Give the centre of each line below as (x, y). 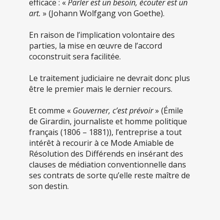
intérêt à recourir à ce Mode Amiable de (101, 143)
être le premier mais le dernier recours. (101, 89)
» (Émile (168, 111)
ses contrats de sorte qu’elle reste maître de (110, 176)
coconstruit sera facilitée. (75, 57)
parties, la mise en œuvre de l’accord (96, 46)
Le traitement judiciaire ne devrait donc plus (110, 78)
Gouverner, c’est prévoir (113, 111)
